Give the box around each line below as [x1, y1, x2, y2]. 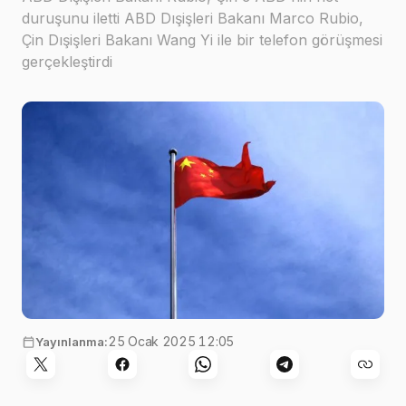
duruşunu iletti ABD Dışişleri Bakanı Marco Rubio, [22, 9, 363, 28]
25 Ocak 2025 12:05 [108, 333, 234, 350]
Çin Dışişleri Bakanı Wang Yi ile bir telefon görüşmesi [22, 31, 382, 50]
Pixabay [227, 332, 275, 348]
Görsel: [131, 332, 173, 348]
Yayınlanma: [35, 334, 108, 350]
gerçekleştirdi [22, 53, 112, 72]
